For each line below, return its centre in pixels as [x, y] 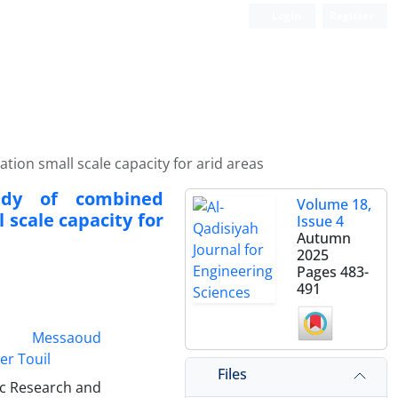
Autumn [324, 238]
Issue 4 [320, 221]
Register [351, 16]
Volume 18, [334, 204]
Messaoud [67, 338]
